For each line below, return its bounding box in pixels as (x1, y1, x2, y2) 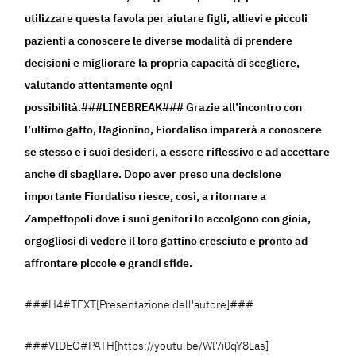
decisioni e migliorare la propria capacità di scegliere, (25, 56, 300, 71)
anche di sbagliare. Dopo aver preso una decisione (25, 167, 282, 182)
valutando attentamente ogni (25, 78, 173, 93)
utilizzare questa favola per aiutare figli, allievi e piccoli (25, 11, 308, 26)
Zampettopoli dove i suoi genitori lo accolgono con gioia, (25, 211, 311, 226)
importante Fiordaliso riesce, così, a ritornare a (25, 189, 267, 204)
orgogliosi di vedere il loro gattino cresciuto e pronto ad (25, 234, 308, 249)
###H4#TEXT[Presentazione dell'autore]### (25, 297, 254, 312)
